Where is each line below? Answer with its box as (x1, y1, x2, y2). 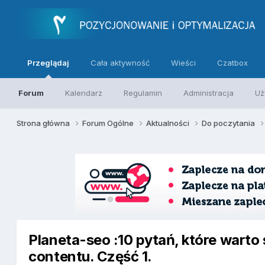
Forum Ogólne (82, 118, 136, 128)
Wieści (171, 58, 196, 67)
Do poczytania (202, 118, 257, 128)
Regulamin (124, 88, 163, 98)
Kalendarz (65, 88, 103, 98)
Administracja (183, 88, 234, 98)
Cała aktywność (91, 58, 150, 67)
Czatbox (217, 58, 248, 67)
